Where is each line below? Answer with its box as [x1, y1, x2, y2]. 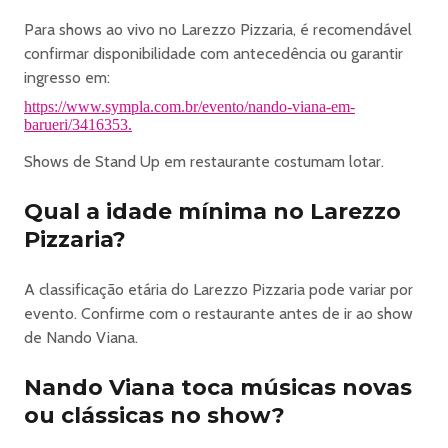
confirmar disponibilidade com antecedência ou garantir [24, 44, 403, 63]
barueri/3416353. [24, 116, 132, 133]
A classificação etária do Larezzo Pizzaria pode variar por [24, 280, 413, 299]
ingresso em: [24, 68, 110, 87]
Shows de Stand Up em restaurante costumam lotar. [24, 152, 384, 171]
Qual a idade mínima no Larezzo [24, 198, 401, 225]
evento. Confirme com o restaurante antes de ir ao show [24, 304, 413, 323]
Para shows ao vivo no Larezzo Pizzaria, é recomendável [24, 20, 412, 39]
